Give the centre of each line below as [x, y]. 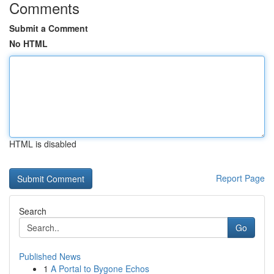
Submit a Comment [49, 28]
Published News [50, 256]
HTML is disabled [43, 144]
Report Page [240, 178]
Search [33, 211]
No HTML [28, 43]
